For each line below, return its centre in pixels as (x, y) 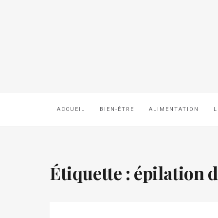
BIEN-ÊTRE (117, 109)
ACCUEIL (71, 109)
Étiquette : (92, 173)
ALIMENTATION (174, 109)
